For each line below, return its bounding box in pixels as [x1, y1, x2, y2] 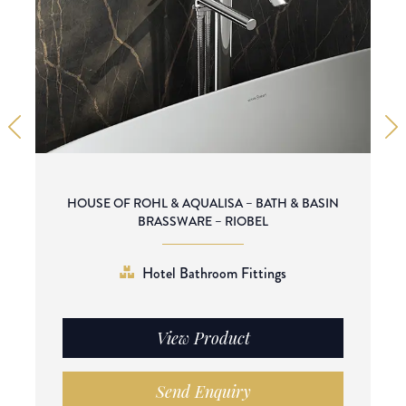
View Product [156, 327, 250, 350]
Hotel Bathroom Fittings [142, 263, 286, 285]
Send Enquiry [155, 381, 251, 403]
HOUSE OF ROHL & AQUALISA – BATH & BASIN [67, 193, 339, 212]
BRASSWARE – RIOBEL [138, 211, 268, 230]
